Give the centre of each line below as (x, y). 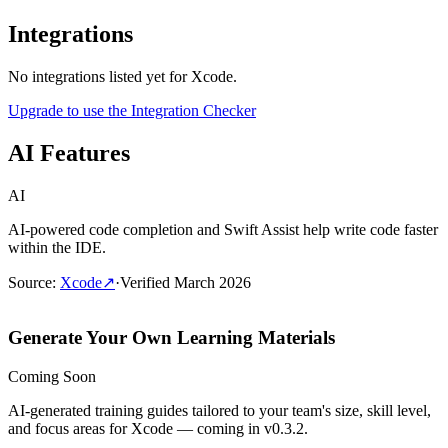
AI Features (69, 152)
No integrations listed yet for (99, 76)
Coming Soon (52, 377)
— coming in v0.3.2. (240, 429)
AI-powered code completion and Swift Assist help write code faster (223, 229)
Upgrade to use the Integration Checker (132, 110)
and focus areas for (69, 429)
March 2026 (212, 282)
